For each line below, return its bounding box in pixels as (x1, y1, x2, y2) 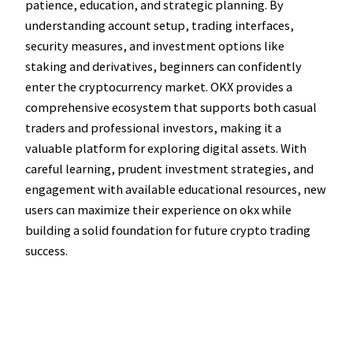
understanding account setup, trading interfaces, (25, 17, 294, 34)
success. (25, 243, 68, 259)
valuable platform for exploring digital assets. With (25, 140, 307, 157)
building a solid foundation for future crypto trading (25, 222, 310, 239)
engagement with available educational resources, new (25, 181, 326, 198)
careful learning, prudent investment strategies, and (25, 161, 314, 177)
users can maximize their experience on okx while (25, 202, 292, 218)
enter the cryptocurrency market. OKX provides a (25, 79, 292, 95)
